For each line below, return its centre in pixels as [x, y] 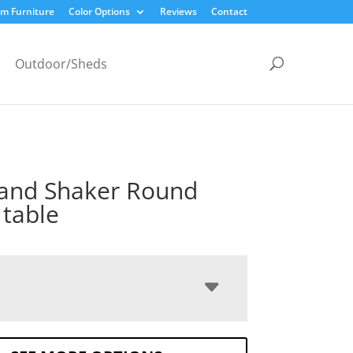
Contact [229, 11]
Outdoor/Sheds [61, 63]
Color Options [99, 11]
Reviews [178, 11]
